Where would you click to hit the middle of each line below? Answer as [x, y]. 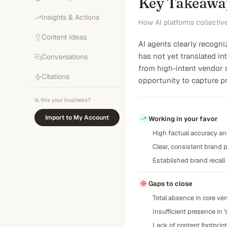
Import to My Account [77, 118]
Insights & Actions [70, 17]
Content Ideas [64, 37]
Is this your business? [63, 100]
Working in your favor [183, 119]
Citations [55, 77]
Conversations [65, 57]
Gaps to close [171, 183]
